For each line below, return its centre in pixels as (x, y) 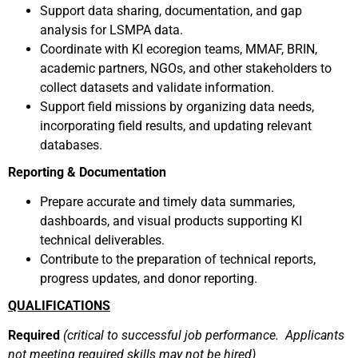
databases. (71, 145)
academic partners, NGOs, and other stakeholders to (186, 68)
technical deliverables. (102, 240)
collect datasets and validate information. (157, 88)
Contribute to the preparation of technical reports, (178, 259)
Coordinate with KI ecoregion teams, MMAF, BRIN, (179, 49)
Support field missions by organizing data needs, (177, 107)
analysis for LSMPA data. (111, 30)
